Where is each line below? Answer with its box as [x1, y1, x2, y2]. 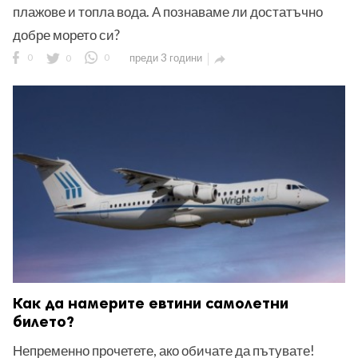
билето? [13, 312, 74, 331]
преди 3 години [129, 51, 202, 65]
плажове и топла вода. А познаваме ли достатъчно [13, 3, 323, 21]
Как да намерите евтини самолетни [13, 293, 288, 312]
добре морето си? [13, 26, 120, 44]
